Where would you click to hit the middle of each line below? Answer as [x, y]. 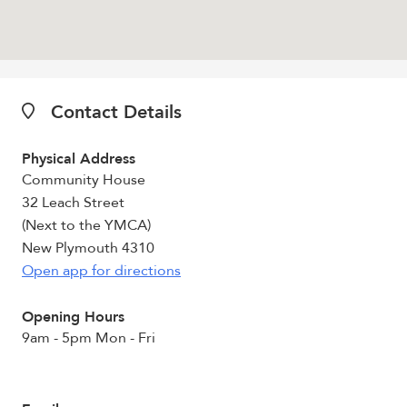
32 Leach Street [73, 203]
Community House [84, 180]
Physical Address [79, 159]
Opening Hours [73, 317]
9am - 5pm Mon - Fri [89, 338]
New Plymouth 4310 [88, 248]
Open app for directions [101, 271]
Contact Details [114, 112]
